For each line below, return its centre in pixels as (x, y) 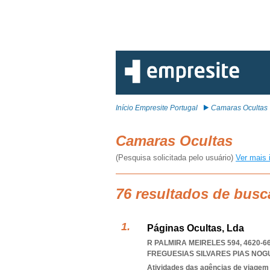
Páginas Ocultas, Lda (196, 228)
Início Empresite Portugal (157, 108)
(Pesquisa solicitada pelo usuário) (176, 158)
